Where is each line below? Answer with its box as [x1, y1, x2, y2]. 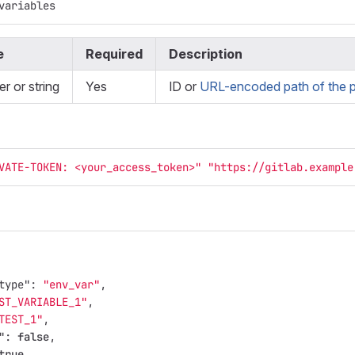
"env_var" [43, 277, 100, 292]
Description [169, 46, 242, 62]
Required [86, 46, 143, 62]
